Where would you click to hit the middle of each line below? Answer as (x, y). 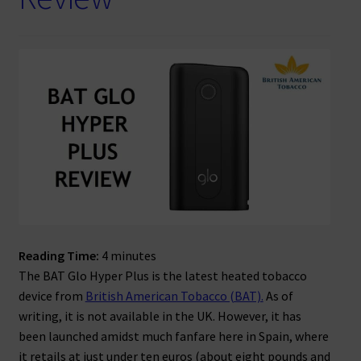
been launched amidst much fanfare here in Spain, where (173, 336)
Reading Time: (60, 255)
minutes (133, 255)
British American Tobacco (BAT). (174, 295)
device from (52, 295)
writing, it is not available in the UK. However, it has (160, 315)
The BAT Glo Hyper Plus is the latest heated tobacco (162, 275)
